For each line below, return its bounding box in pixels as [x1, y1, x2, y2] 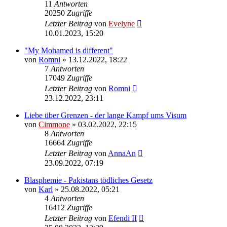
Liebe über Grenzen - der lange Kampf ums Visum [24, 110, 186, 120]
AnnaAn [108, 148, 136, 158]
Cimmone [39, 120, 70, 129]
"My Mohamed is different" [24, 46, 113, 55]
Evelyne [108, 19, 135, 28]
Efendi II [108, 213, 137, 222]
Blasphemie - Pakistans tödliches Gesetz [24, 175, 153, 184]
